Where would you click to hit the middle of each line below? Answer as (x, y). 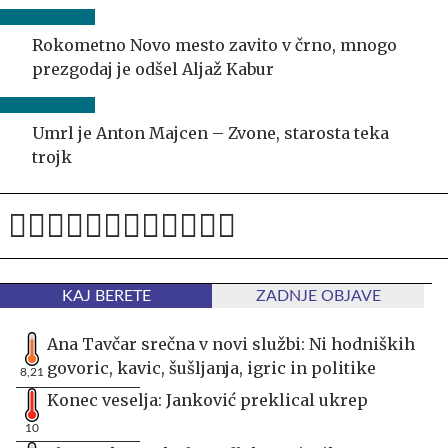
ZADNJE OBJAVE (318, 295)
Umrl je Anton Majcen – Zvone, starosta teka (210, 132)
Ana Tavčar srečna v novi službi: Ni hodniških (231, 343)
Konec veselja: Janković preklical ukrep (207, 399)
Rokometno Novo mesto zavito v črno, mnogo (214, 44)
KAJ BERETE (106, 295)
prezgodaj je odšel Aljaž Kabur (153, 68)
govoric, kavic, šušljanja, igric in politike (211, 367)
